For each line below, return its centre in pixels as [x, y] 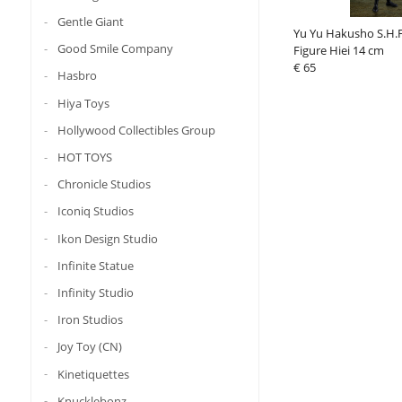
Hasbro [77, 76]
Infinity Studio [95, 292]
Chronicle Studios [104, 184]
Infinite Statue [95, 265]
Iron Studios [90, 319]
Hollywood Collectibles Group [136, 130]
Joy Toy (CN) [89, 347]
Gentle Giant [90, 21]
